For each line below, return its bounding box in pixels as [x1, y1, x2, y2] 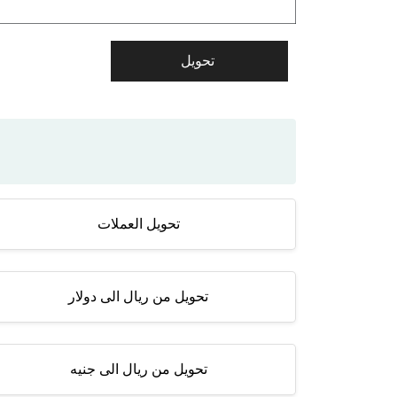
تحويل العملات [97, 216, 180, 231]
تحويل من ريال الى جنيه [69, 362, 207, 377]
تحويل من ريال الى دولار [68, 289, 208, 304]
